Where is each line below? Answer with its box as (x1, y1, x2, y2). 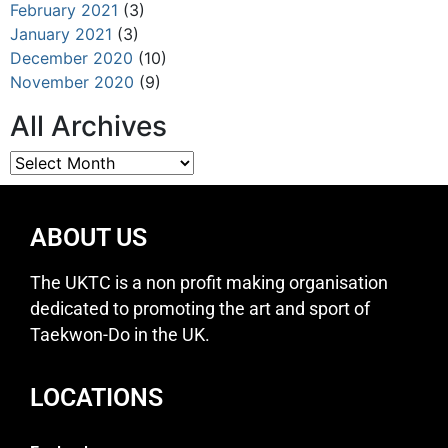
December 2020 (10, 47, 133, 68)
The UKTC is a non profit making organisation (30, 272, 388, 293)
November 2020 (10, 71, 134, 92)
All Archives (10, 108, 167, 143)
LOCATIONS (30, 382, 163, 412)
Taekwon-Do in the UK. (30, 324, 210, 345)
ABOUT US (30, 222, 147, 252)
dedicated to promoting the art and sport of (30, 298, 370, 319)
